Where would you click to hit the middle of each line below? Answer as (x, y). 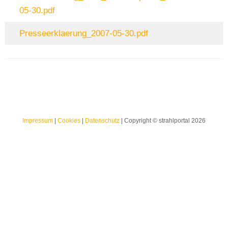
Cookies (69, 120)
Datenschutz (102, 120)
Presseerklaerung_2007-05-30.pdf (83, 34)
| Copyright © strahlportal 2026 (163, 120)
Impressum (38, 120)
